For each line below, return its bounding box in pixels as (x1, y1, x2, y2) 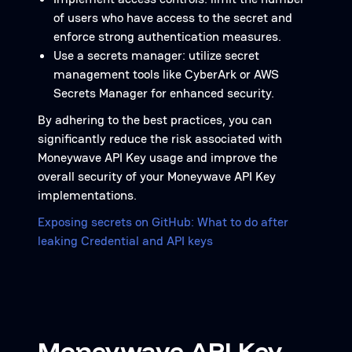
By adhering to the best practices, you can (38, 112, 272, 128)
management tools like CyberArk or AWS (53, 66, 279, 82)
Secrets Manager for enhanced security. (53, 85, 274, 101)
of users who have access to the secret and (53, 9, 292, 26)
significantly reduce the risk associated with (38, 130, 282, 147)
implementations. (38, 187, 137, 203)
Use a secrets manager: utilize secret (53, 47, 259, 64)
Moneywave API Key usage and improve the (38, 149, 277, 166)
